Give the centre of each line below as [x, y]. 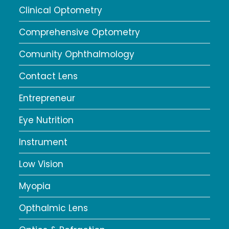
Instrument [43, 142]
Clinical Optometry [61, 10]
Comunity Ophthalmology [77, 54]
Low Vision [41, 164]
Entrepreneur [47, 98]
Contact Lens [49, 76]
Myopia [35, 186]
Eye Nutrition [47, 120]
